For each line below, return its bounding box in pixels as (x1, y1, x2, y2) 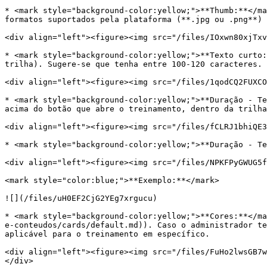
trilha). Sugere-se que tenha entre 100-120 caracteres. (5, 60, 262, 69)
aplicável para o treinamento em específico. (5, 229, 210, 238)
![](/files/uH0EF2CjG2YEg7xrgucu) (5, 194, 157, 203)
